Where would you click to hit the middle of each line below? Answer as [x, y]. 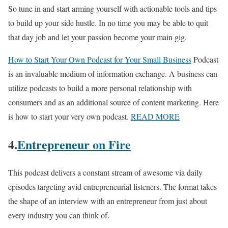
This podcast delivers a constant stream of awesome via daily [105, 172]
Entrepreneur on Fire [74, 145]
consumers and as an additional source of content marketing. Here [113, 102]
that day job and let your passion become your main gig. [97, 37]
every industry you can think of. [59, 215]
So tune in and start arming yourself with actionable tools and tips [112, 9]
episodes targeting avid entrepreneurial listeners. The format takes [112, 186]
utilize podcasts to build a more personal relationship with [100, 88]
